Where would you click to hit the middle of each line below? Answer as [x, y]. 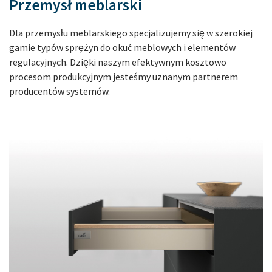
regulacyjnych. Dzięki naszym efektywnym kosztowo [118, 62]
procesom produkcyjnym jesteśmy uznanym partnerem [124, 76]
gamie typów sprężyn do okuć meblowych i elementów [122, 47]
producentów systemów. [59, 91]
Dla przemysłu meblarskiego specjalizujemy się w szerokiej [131, 33]
